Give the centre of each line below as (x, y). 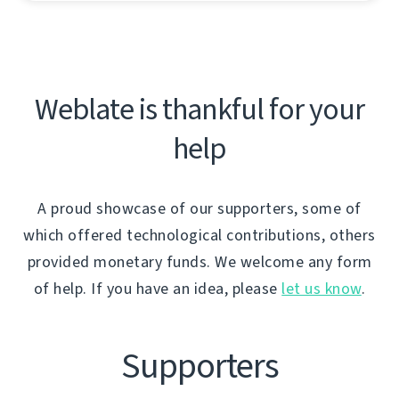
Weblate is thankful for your (199, 109)
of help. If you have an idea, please (158, 288)
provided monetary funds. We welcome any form (199, 261)
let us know (322, 288)
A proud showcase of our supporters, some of (199, 208)
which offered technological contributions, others (199, 235)
